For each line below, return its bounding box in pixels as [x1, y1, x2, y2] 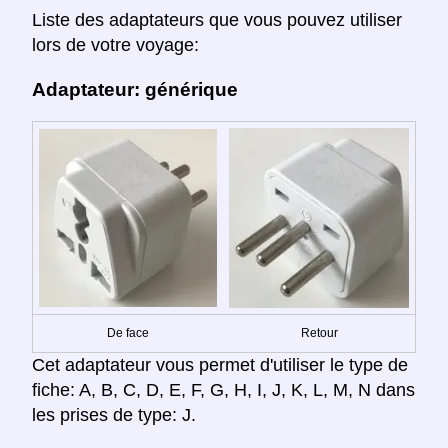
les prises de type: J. [32, 404, 196, 425]
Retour [300, 325, 338, 340]
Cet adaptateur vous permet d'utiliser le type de [32, 354, 408, 375]
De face [107, 325, 149, 340]
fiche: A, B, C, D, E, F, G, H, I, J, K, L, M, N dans [32, 379, 415, 400]
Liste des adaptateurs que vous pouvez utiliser [32, 10, 402, 31]
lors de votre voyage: [32, 35, 199, 56]
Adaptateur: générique [32, 79, 238, 100]
